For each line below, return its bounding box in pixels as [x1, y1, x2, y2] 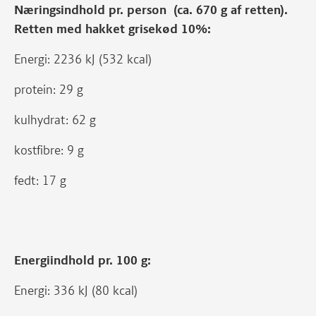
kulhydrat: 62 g [14, 112, 96, 128]
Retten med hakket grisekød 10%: [14, 21, 211, 37]
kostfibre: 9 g [14, 142, 84, 158]
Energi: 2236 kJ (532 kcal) [14, 51, 152, 67]
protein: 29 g [14, 82, 83, 97]
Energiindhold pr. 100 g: [14, 253, 151, 268]
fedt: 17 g [14, 173, 70, 188]
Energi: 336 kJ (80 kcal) [14, 283, 138, 298]
